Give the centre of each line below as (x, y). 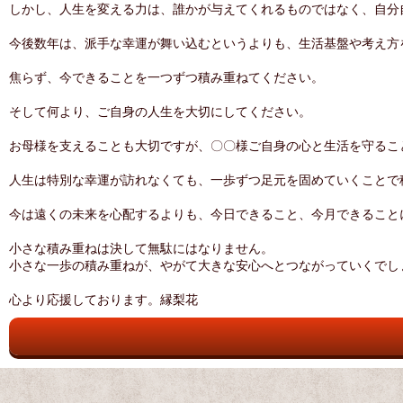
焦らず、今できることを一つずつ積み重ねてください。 (166, 77)
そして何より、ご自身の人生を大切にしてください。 (160, 111)
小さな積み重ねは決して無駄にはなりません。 (141, 248)
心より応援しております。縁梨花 (103, 299)
